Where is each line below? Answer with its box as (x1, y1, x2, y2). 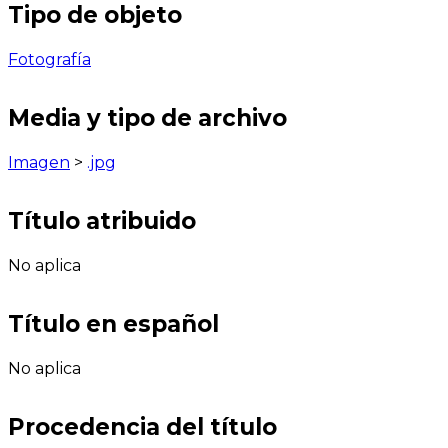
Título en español (8, 310, 219, 339)
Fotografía (8, 49, 91, 69)
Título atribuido (8, 207, 196, 236)
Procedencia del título (8, 413, 277, 442)
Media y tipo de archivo (8, 103, 287, 132)
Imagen (8, 152, 70, 172)
